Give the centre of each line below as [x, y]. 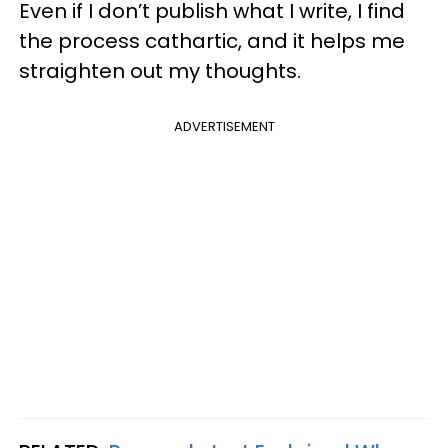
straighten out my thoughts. [160, 71]
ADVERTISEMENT [224, 126]
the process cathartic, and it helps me [212, 41]
